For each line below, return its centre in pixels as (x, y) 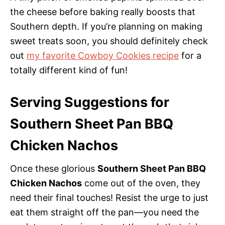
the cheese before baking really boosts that (103, 12)
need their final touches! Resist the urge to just (109, 197)
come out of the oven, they (141, 183)
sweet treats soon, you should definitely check (109, 41)
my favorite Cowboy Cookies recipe (103, 55)
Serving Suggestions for (90, 102)
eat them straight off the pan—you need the (104, 212)
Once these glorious (54, 168)
